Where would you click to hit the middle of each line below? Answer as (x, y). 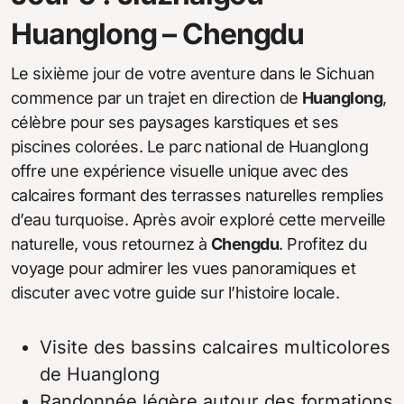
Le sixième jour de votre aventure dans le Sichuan (193, 74)
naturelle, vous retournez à (111, 244)
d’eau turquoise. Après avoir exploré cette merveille (198, 220)
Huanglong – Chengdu (158, 34)
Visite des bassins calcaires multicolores (215, 348)
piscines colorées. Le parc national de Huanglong (190, 147)
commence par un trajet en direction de (156, 98)
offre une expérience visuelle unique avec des (180, 171)
